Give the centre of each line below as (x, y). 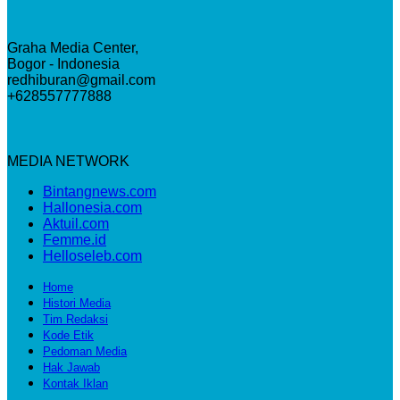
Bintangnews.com (100, 192)
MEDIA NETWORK (68, 162)
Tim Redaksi (75, 320)
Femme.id (75, 240)
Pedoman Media (85, 352)
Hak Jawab (71, 368)
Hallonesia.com (92, 208)
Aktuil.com (76, 224)
